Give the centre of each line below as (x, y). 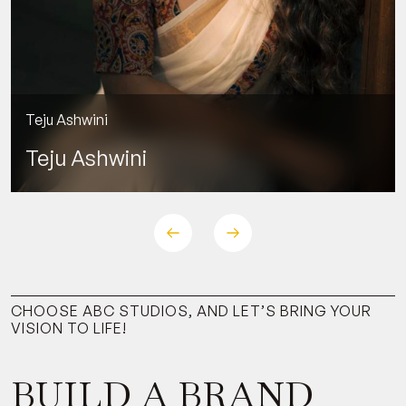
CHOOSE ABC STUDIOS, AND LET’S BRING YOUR (191, 310)
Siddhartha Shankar (123, 29)
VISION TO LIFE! (69, 328)
